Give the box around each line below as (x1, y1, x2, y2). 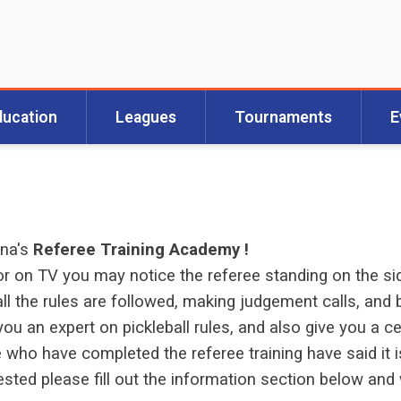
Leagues (115, 108, 176, 127)
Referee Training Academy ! (33, 240, 249, 260)
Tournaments (234, 108, 332, 127)
